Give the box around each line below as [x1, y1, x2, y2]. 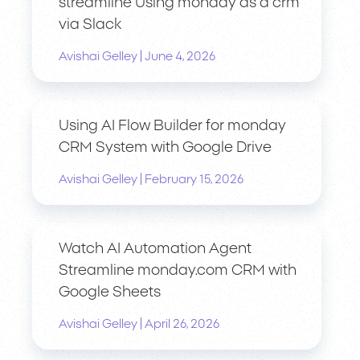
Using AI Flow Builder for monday [59, 119, 286, 134]
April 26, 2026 [145, 318, 219, 331]
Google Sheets [59, 285, 161, 301]
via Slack [59, 18, 121, 33]
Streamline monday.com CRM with [59, 264, 297, 279]
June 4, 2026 [145, 51, 215, 63]
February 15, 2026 [145, 174, 243, 186]
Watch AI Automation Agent [59, 242, 252, 257]
